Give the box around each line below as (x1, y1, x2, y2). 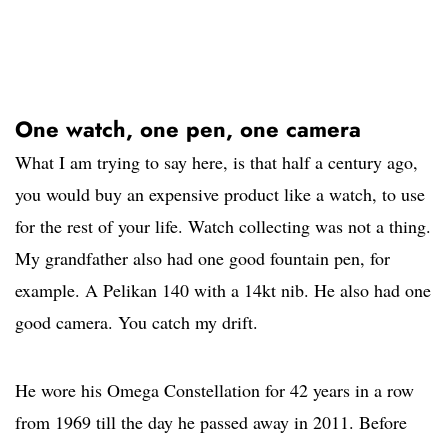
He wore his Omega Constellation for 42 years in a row (15, 378, 414, 403)
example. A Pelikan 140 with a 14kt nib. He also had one (15, 278, 431, 303)
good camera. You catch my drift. (15, 310, 258, 335)
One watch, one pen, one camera (15, 113, 361, 146)
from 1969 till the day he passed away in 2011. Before (15, 410, 407, 435)
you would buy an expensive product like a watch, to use (15, 182, 425, 207)
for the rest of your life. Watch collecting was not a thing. (15, 214, 431, 239)
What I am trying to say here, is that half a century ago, (15, 150, 418, 175)
